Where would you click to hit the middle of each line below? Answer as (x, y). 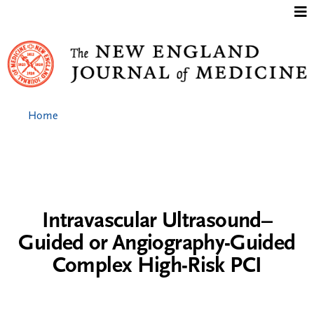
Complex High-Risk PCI (157, 266)
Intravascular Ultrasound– (157, 221)
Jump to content (157, 10)
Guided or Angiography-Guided (157, 244)
